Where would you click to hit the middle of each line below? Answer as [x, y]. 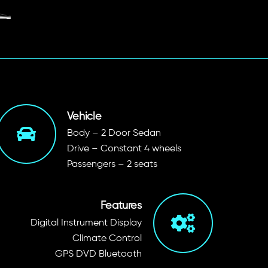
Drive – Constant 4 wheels [124, 149]
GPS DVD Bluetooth [98, 254]
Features [121, 206]
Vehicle [84, 116]
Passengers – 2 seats [112, 165]
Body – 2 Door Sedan [114, 134]
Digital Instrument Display [86, 223]
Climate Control [107, 238]
